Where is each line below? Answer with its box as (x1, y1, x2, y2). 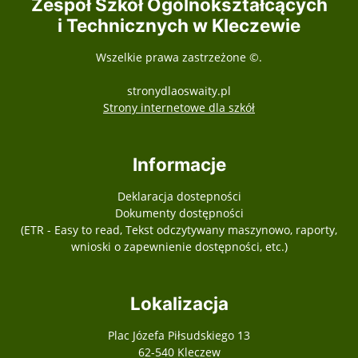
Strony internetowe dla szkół (103, 100, 255, 115)
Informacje (132, 153, 226, 175)
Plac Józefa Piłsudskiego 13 (108, 328, 250, 343)
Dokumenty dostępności (114, 205, 244, 221)
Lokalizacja (129, 292, 229, 314)
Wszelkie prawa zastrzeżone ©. (96, 50, 262, 65)
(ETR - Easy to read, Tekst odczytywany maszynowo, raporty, (21, 222, 337, 237)
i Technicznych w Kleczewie (58, 14, 300, 36)
